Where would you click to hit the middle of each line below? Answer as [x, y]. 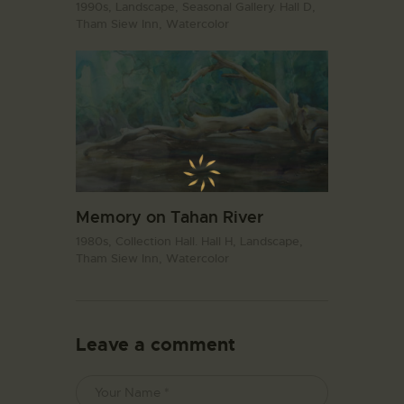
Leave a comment [156, 344]
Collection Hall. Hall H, [178, 242]
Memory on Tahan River [170, 216]
